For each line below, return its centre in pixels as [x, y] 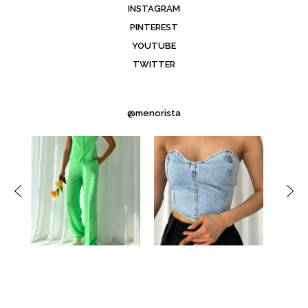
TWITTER [154, 64]
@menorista [154, 113]
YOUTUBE [154, 46]
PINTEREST [154, 27]
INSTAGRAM [154, 9]
